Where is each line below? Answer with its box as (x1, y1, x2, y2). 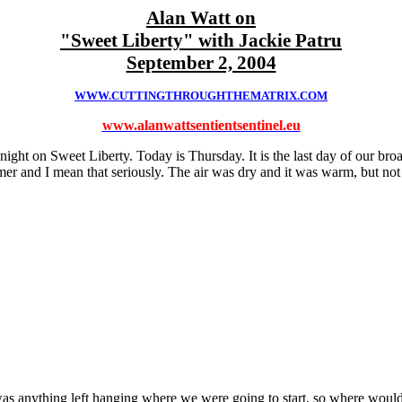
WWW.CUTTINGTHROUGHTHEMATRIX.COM (74, 89, 328, 102)
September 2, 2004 (126, 52, 276, 74)
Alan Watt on (146, 7, 256, 29)
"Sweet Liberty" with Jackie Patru (60, 30, 342, 51)
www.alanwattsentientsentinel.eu (101, 118, 301, 133)
